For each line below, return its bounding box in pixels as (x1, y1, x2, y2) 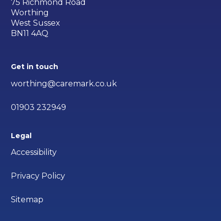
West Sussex (11, 18, 61, 28)
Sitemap (11, 195, 44, 205)
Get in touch (11, 62, 59, 72)
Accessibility (11, 147, 57, 157)
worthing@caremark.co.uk (11, 79, 117, 89)
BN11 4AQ (11, 29, 49, 38)
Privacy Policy (11, 171, 66, 181)
